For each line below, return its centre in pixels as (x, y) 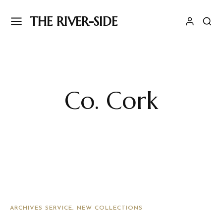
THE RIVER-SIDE (74, 21)
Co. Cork (111, 101)
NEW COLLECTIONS (110, 208)
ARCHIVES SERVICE (41, 208)
